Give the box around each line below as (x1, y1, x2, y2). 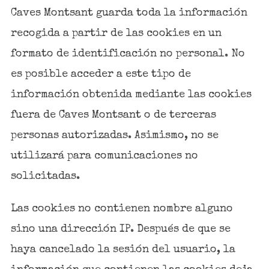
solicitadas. (10, 171, 80, 183)
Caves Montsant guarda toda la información (10, 8, 247, 19)
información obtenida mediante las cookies (10, 89, 252, 101)
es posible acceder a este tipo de (10, 69, 191, 80)
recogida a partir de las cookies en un (10, 28, 222, 40)
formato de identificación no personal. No (10, 49, 245, 60)
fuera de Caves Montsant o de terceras (10, 110, 216, 121)
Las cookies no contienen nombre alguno (10, 204, 233, 215)
